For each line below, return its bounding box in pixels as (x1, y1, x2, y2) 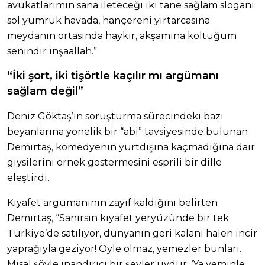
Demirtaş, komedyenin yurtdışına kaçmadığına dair (7, 141, 255, 153)
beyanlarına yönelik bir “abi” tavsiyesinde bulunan (7, 125, 248, 137)
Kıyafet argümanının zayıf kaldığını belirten (7, 196, 218, 208)
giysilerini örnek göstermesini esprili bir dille (7, 156, 222, 168)
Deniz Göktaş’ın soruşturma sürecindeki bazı (7, 110, 224, 122)
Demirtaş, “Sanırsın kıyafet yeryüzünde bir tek (7, 212, 229, 224)
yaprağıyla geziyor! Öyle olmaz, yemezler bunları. (7, 243, 241, 254)
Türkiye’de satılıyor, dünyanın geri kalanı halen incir (7, 227, 257, 239)
